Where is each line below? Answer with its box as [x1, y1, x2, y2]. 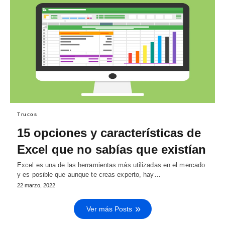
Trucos [17, 111, 37, 117]
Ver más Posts [86, 204, 132, 213]
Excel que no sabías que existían [17, 142, 206, 156]
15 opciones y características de [17, 126, 201, 140]
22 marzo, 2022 [17, 182, 55, 188]
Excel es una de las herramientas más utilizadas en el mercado [17, 161, 205, 169]
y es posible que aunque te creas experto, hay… [17, 170, 161, 178]
